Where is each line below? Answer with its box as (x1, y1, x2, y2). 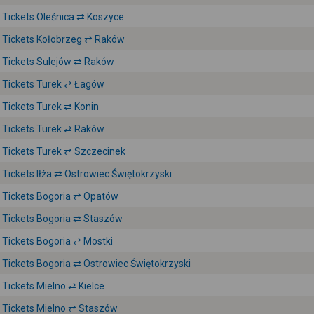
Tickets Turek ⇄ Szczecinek (2, 146, 125, 157)
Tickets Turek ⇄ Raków (2, 123, 104, 135)
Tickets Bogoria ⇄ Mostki (2, 235, 113, 247)
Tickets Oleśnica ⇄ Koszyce (2, 11, 124, 22)
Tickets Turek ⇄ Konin (2, 101, 99, 112)
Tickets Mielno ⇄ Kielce (2, 280, 104, 292)
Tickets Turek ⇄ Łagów (2, 78, 104, 90)
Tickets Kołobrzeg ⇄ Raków (2, 34, 125, 45)
